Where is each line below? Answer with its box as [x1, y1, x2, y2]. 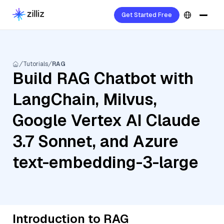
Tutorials [23, 60, 48, 68]
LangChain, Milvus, [12, 89, 157, 109]
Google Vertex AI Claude [12, 110, 200, 130]
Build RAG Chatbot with [12, 68, 193, 88]
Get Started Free [121, 11, 172, 19]
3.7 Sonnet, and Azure [12, 131, 178, 151]
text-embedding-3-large [12, 152, 198, 172]
